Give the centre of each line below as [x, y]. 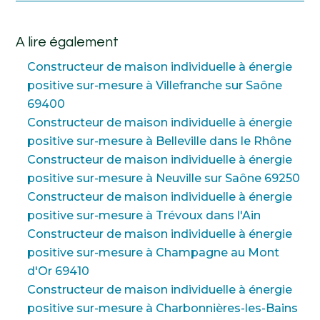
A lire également [67, 42]
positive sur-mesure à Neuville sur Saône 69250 [164, 178]
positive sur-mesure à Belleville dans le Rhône [160, 141]
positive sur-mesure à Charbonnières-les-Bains [163, 308]
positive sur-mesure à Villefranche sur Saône [155, 85]
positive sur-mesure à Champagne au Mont [154, 252]
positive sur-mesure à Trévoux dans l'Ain [144, 215]
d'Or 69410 [59, 271]
